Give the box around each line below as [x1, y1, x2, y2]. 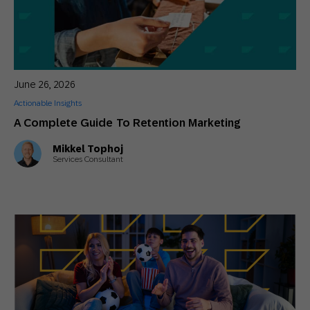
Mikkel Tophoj [53, 143, 123, 154]
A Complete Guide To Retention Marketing [14, 116, 241, 129]
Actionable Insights [14, 98, 82, 108]
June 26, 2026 [14, 79, 75, 90]
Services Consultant [53, 154, 123, 164]
